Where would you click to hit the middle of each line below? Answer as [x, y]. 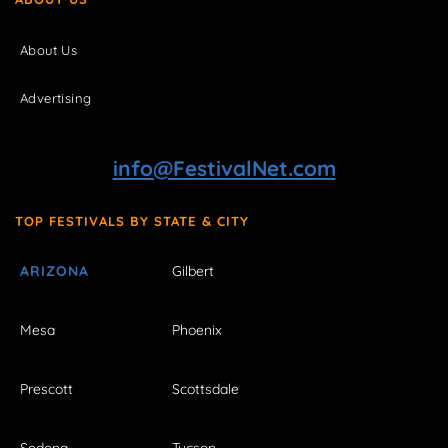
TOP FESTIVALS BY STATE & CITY [132, 220]
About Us [49, 49]
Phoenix [197, 329]
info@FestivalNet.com [224, 167]
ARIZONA [54, 270]
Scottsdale [205, 389]
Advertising [56, 97]
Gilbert [193, 270]
